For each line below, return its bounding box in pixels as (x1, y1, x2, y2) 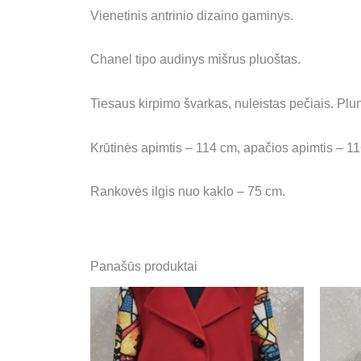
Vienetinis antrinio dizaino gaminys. (90, 8, 293, 23)
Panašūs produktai (90, 259, 197, 274)
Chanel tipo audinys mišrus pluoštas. (90, 52, 301, 67)
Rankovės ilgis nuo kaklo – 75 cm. (90, 185, 285, 199)
